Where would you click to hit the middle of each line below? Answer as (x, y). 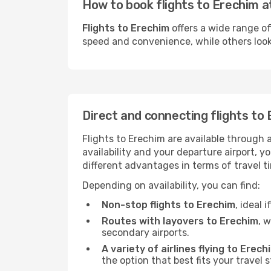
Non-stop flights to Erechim (168, 205)
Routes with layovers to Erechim (180, 221)
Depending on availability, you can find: (171, 185)
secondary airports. (145, 233)
